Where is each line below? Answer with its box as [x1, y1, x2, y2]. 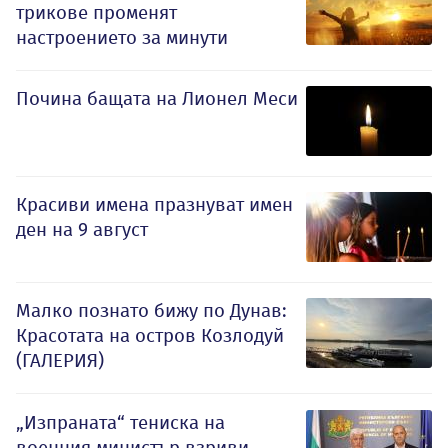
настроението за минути [16, 25, 228, 49]
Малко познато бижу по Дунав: [16, 298, 287, 322]
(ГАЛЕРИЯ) [16, 348, 104, 372]
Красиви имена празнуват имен [16, 192, 293, 216]
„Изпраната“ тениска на [16, 410, 225, 434]
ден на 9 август [16, 217, 148, 241]
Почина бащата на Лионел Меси [16, 86, 298, 110]
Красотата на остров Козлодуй [16, 323, 284, 347]
